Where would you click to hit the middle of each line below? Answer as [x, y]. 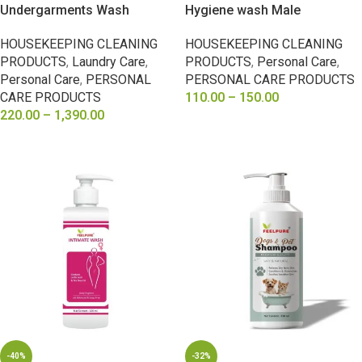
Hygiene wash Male [243, 10]
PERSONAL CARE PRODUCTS [270, 80]
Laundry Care [109, 62]
